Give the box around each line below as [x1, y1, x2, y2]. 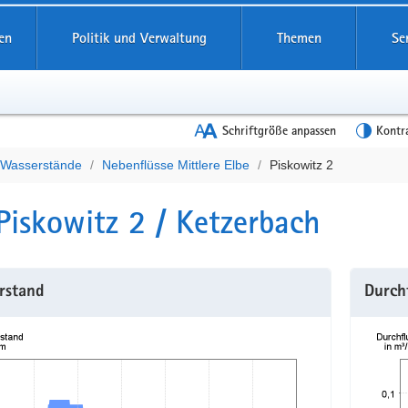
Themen [276, 29, 321, 46]
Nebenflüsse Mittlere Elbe [102, 158, 250, 172]
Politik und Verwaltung [71, 29, 207, 46]
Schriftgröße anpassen [222, 122, 336, 138]
